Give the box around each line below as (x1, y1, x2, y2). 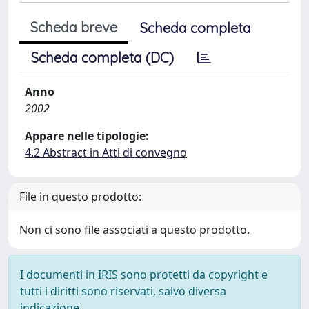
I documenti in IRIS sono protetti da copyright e (20, 267, 268, 282)
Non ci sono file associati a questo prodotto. (19, 222, 250, 237)
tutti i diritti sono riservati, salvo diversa (20, 283, 226, 299)
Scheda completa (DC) (31, 49, 174, 66)
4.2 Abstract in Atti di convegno (25, 145, 187, 160)
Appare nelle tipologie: (25, 128, 149, 143)
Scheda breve (30, 19, 117, 36)
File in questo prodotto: (19, 189, 141, 204)
